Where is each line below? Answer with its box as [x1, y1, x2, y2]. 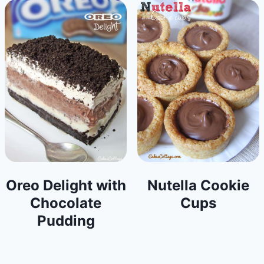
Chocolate [30, 194, 101, 212]
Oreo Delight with [5, 176, 126, 194]
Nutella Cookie [147, 176, 249, 194]
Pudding [37, 212, 95, 229]
